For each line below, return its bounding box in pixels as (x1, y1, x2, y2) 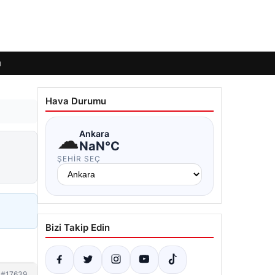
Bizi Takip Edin (45, 222, 110, 233)
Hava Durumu (45, 95, 106, 107)
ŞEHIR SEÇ (57, 154, 101, 163)
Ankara (79, 128, 109, 139)
